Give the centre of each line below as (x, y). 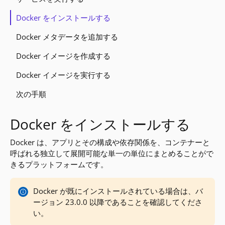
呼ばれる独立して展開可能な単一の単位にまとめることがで (112, 153)
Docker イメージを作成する (63, 56)
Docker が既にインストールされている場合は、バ (118, 191)
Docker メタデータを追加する (67, 37)
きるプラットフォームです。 (59, 164)
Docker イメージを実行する (63, 75)
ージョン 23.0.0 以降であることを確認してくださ (118, 202)
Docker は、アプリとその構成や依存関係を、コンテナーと (110, 142)
